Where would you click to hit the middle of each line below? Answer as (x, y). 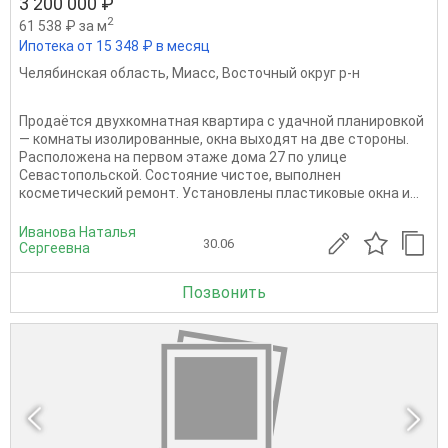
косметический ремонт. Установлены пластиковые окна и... (219, 192)
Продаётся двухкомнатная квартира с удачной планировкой (221, 120)
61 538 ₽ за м (63, 25)
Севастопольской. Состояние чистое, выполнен (180, 174)
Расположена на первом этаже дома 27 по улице (183, 156)
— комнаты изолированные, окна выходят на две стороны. (214, 138)
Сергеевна (54, 247)
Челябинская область (92, 72)
